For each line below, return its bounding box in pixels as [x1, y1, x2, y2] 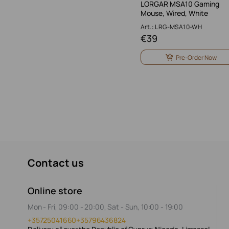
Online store [28, 185, 82, 197]
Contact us [28, 156, 84, 170]
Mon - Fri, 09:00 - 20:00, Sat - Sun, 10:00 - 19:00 [28, 202, 183, 212]
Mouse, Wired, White [141, 8, 208, 18]
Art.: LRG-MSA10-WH [141, 22, 202, 31]
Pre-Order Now [176, 53, 217, 62]
